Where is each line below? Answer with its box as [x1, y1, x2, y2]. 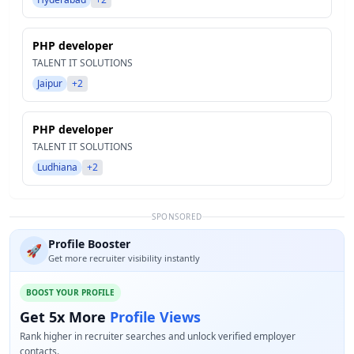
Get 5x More [20, 307, 110, 326]
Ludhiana [37, 160, 77, 174]
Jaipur [37, 77, 62, 90]
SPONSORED [152, 211, 202, 222]
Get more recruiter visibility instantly [48, 252, 200, 264]
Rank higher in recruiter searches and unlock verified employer [20, 330, 296, 343]
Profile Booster [48, 236, 130, 251]
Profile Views [110, 307, 201, 326]
